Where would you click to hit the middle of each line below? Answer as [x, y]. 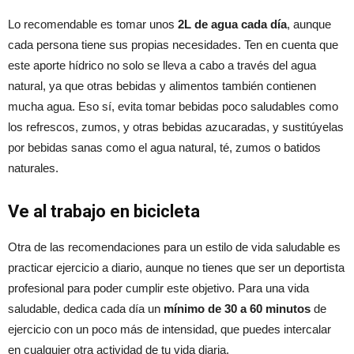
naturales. [33, 168]
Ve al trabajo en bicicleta [104, 212]
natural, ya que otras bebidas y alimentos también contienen [162, 86]
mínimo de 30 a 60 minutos [237, 309]
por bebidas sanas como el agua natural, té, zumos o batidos [164, 148]
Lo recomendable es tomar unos [91, 24]
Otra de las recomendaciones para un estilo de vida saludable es [174, 247]
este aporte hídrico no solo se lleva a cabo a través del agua [162, 66]
